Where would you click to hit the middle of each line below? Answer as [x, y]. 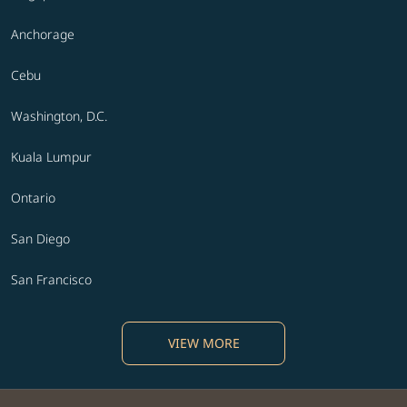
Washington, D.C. [59, 116]
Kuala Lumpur [51, 157]
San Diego [40, 239]
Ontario [33, 198]
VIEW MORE [203, 343]
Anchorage [43, 35]
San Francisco [51, 280]
